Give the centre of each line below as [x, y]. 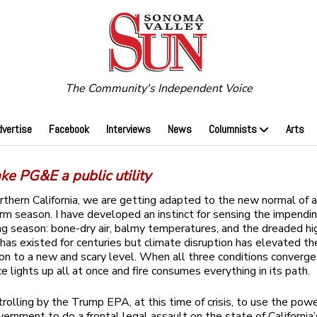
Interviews [128, 129]
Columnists [232, 129]
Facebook [69, 129]
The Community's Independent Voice [158, 89]
